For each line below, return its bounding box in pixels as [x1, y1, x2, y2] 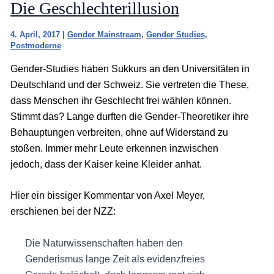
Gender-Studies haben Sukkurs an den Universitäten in [10, 63, 250, 74]
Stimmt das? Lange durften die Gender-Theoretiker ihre [10, 111, 249, 122]
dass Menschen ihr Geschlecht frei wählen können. [10, 95, 231, 106]
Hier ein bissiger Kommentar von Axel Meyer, [10, 190, 205, 201]
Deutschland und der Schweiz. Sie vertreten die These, [10, 79, 249, 90]
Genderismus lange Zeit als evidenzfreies [24, 253, 205, 264]
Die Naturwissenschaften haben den [24, 237, 183, 248]
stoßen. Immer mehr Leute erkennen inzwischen [10, 143, 218, 154]
